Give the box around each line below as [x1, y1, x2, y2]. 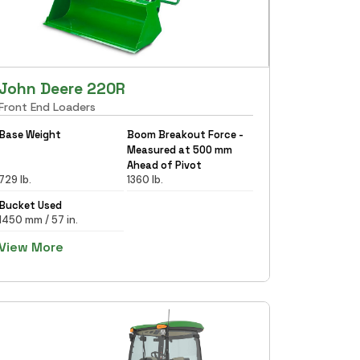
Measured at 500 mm [127, 142, 233, 157]
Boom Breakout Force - [127, 127, 244, 141]
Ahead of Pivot [127, 157, 202, 172]
